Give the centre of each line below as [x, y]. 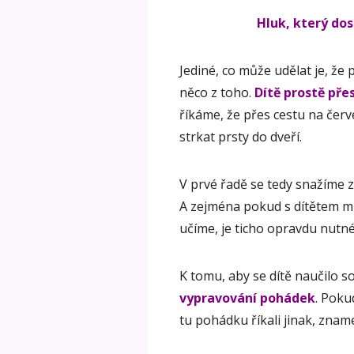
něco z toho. [217, 93]
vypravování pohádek [247, 298]
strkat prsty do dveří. [241, 137]
